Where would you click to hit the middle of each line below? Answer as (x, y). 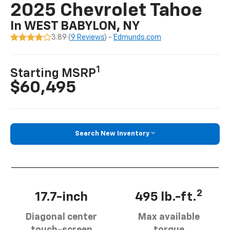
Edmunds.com (138, 37)
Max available (169, 217)
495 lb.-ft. (166, 197)
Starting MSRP (53, 74)
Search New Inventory (112, 134)
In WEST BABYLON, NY (75, 26)
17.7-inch (61, 197)
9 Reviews (88, 37)
